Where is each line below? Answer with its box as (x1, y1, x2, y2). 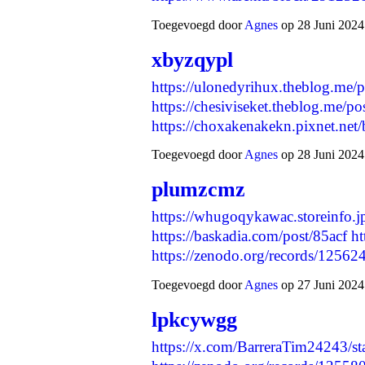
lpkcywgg (152, 307, 237, 332)
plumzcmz (152, 178, 245, 202)
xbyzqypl (152, 47, 233, 72)
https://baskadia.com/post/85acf (152, 227, 347, 245)
